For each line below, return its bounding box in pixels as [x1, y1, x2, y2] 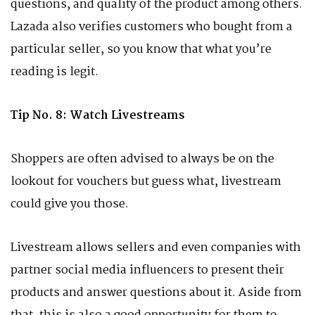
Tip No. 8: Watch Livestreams [11, 106, 185, 125]
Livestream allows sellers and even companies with [11, 238, 301, 257]
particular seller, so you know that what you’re [11, 40, 271, 59]
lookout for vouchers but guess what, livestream [11, 172, 281, 191]
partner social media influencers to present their [11, 261, 284, 280]
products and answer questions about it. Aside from [11, 283, 302, 302]
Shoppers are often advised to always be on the [11, 150, 274, 169]
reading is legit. [11, 63, 98, 82]
